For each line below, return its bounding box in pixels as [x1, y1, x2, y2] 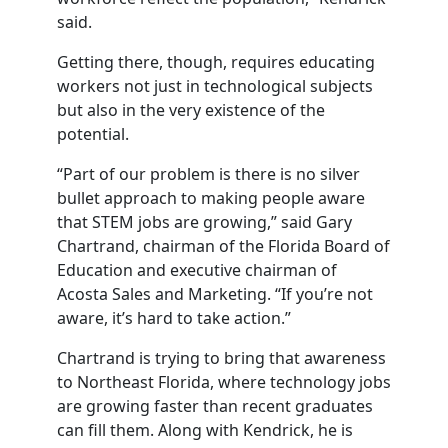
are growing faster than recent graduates [56, 395, 373, 417]
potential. [56, 123, 129, 145]
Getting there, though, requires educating [56, 51, 375, 73]
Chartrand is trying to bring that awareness [56, 347, 386, 369]
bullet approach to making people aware [56, 187, 365, 209]
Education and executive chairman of [56, 259, 337, 281]
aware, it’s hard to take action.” [56, 307, 291, 329]
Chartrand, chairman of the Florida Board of [56, 235, 390, 257]
